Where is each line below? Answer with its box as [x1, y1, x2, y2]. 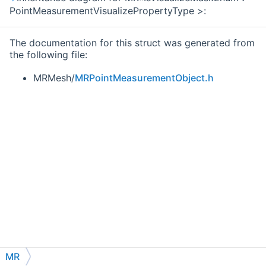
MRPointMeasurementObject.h [75, 72, 214, 84]
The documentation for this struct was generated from [9, 37, 255, 49]
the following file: [9, 49, 87, 61]
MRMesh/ [33, 72, 75, 84]
